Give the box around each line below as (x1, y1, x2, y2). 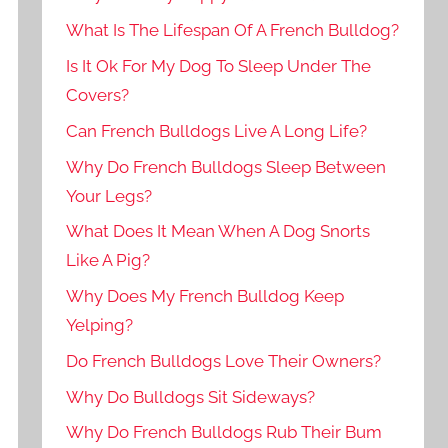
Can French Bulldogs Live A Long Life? (66, 120, 368, 141)
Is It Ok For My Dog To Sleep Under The (66, 55, 372, 76)
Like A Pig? (66, 250, 151, 271)
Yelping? (66, 315, 134, 336)
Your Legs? (66, 185, 153, 206)
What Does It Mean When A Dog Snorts (66, 221, 371, 242)
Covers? (66, 84, 130, 105)
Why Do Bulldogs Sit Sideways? (66, 386, 316, 407)
